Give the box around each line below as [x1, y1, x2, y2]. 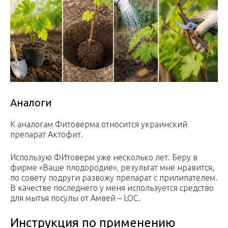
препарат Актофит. [10, 130, 83, 139]
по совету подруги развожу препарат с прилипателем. [10, 173, 217, 183]
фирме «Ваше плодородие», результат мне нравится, [10, 163, 214, 173]
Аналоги [10, 97, 52, 109]
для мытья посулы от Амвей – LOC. [10, 193, 140, 203]
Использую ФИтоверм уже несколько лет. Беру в [10, 153, 197, 162]
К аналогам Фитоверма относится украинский [10, 120, 187, 129]
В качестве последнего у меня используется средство [10, 183, 214, 193]
